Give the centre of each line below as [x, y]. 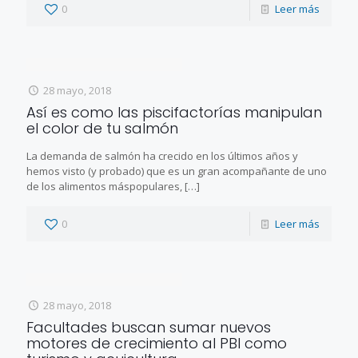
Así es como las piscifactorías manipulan [174, 112]
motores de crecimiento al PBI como [157, 343]
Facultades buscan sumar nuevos [149, 327]
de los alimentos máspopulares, [104, 186]
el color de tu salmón [102, 128]
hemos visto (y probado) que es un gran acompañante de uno [177, 171]
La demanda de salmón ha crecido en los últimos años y [162, 155]
